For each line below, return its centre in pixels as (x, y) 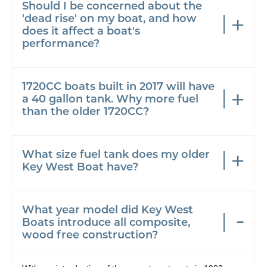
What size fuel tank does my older (116, 154)
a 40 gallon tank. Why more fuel (110, 98)
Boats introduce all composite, (106, 222)
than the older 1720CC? (86, 111)
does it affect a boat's (81, 30)
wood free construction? (90, 234)
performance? (61, 43)
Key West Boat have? (80, 166)
